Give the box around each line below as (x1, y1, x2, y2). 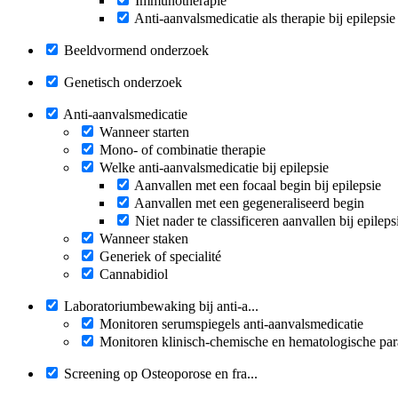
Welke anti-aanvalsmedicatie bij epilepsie (99, 159, 329, 175)
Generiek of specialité (99, 248, 221, 264)
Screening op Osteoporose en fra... (64, 365, 258, 381)
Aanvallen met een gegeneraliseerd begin (134, 195, 364, 211)
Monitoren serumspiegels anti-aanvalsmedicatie (99, 315, 363, 331)
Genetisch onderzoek (64, 74, 182, 90)
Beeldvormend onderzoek (64, 42, 209, 58)
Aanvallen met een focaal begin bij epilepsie (134, 177, 381, 193)
